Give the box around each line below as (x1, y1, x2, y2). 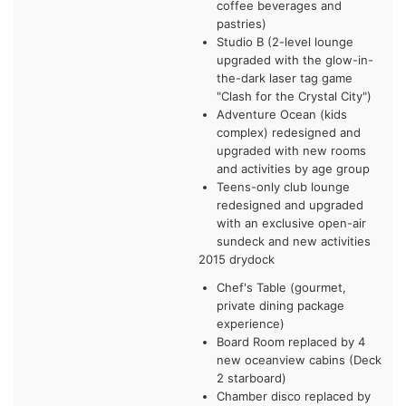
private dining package (217, 297, 344, 313)
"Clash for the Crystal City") (217, 88, 372, 103)
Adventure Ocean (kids (217, 106, 347, 121)
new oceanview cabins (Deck (217, 352, 382, 367)
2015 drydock (198, 251, 275, 266)
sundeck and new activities (217, 233, 371, 248)
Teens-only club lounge (217, 179, 350, 194)
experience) (217, 315, 285, 331)
